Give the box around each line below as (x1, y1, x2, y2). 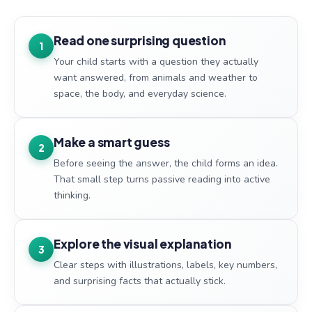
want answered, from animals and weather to (54, 71, 258, 85)
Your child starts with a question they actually (54, 55, 258, 69)
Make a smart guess (54, 134, 170, 150)
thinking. (54, 189, 91, 203)
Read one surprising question (54, 33, 226, 49)
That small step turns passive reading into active (54, 173, 270, 187)
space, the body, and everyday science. (54, 87, 226, 101)
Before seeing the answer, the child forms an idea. (54, 157, 278, 171)
